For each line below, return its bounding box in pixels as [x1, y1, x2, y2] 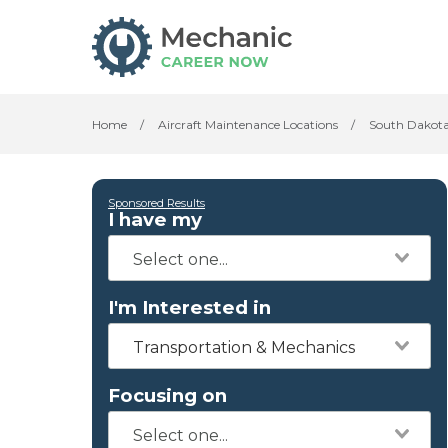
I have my [108, 208, 202, 231]
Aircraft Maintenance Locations [158, 117, 338, 132]
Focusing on [108, 384, 227, 407]
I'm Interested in [108, 296, 271, 319]
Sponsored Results [108, 196, 205, 210]
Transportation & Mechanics [133, 338, 355, 357]
